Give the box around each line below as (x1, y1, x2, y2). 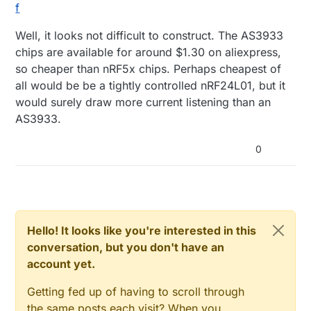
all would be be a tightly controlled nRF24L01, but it (15, 78, 286, 93)
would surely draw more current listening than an (15, 95, 271, 110)
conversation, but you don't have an (27, 240, 225, 255)
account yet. (27, 257, 96, 271)
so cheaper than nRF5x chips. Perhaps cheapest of (15, 62, 282, 76)
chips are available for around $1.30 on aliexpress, (15, 45, 282, 60)
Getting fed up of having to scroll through (27, 285, 245, 299)
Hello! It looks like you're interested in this (27, 224, 257, 238)
